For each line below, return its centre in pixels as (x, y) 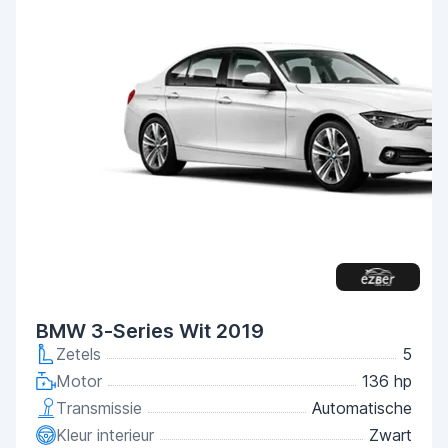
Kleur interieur (105, 435)
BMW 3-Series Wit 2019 (150, 331)
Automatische (362, 408)
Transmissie (99, 408)
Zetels (78, 354)
